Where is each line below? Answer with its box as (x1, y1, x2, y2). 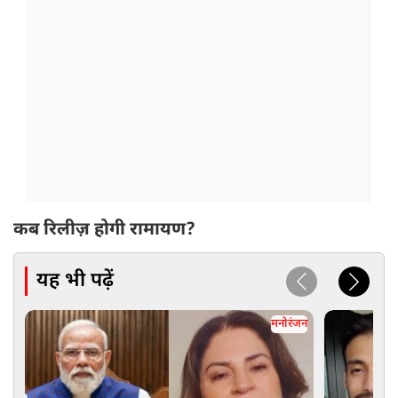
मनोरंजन (270, 316, 307, 332)
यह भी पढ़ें (36, 267, 114, 294)
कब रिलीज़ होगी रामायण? (13, 219, 195, 243)
